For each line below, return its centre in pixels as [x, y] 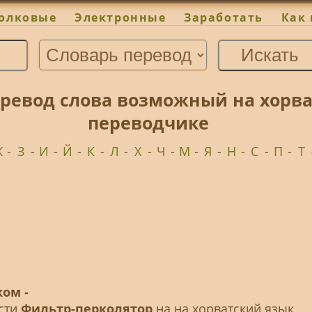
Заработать [224, 18]
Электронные [120, 18]
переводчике [148, 123]
